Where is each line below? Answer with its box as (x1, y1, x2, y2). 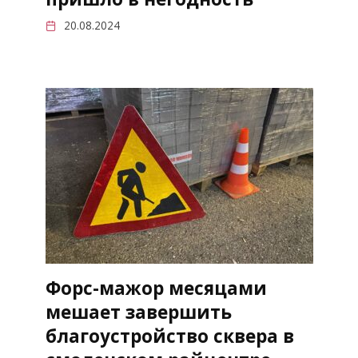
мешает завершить (45, 300, 232, 325)
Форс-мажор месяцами (45, 276, 267, 301)
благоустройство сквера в (45, 324, 294, 349)
